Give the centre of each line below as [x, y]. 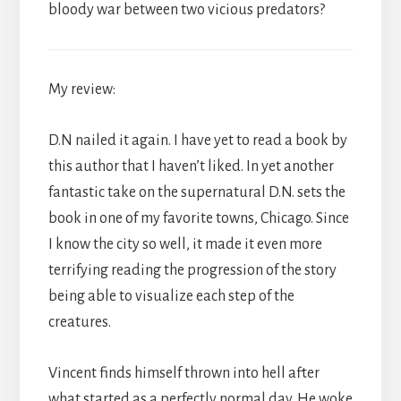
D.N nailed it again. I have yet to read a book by [197, 140]
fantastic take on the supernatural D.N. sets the [196, 192]
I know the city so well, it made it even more [185, 244]
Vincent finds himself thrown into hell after [183, 373]
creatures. [79, 322]
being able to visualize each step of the [171, 296]
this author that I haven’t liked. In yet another [191, 166]
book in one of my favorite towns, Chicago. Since [198, 218]
